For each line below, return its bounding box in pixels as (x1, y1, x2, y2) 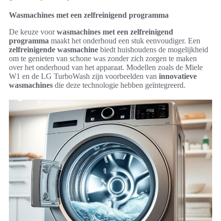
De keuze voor (9, 28, 57, 37)
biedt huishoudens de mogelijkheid (98, 45, 208, 54)
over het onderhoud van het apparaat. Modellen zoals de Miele (9, 63, 203, 72)
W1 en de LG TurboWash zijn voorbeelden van (9, 72, 159, 81)
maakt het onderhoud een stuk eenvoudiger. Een (49, 37, 200, 45)
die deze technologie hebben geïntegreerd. (53, 81, 185, 90)
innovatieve (159, 72, 197, 81)
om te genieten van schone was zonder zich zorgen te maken (9, 54, 197, 63)
